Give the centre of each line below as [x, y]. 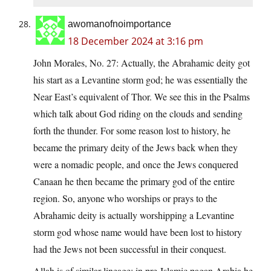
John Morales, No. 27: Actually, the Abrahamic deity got [142, 63]
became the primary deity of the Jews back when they [135, 148]
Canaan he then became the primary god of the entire [134, 181]
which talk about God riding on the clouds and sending [138, 114]
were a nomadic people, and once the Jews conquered [136, 165]
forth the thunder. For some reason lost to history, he [132, 131]
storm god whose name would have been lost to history [138, 232]
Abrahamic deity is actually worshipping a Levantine [134, 215]
